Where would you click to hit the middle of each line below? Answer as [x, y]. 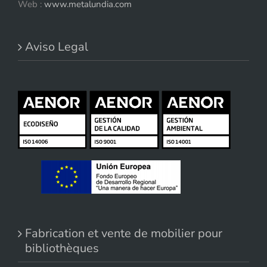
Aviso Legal [57, 46]
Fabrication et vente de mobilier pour [124, 233]
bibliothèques [62, 248]
